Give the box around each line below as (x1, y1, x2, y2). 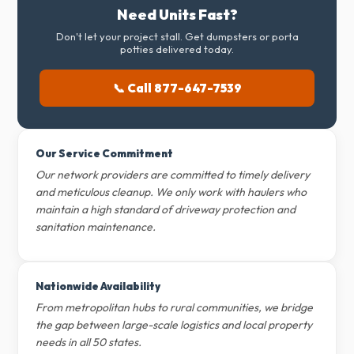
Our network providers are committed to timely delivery (36, 168, 311, 182)
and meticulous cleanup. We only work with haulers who (36, 185, 307, 199)
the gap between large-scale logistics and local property (36, 318, 313, 332)
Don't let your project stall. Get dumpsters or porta (55, 30, 299, 43)
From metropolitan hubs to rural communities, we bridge (36, 300, 314, 314)
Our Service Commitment (36, 147, 174, 160)
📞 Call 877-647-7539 (112, 81, 242, 96)
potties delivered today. (120, 43, 234, 55)
